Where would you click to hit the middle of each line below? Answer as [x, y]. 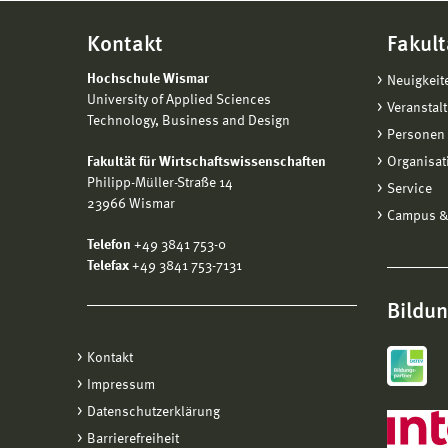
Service [409, 188]
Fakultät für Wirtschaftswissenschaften [206, 161]
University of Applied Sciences [179, 99]
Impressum [121, 384]
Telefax [108, 265]
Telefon [109, 244]
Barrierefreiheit [133, 438]
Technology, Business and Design [188, 120]
